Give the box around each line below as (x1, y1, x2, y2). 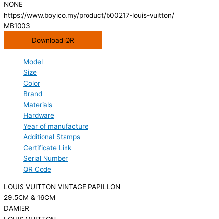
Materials (23, 101, 52, 109)
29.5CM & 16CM (4, 193, 55, 201)
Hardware (23, 111, 54, 120)
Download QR (31, 36, 74, 44)
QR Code (23, 165, 51, 174)
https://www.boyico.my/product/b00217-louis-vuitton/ (4, 11, 174, 20)
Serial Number (23, 154, 68, 163)
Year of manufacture (23, 122, 88, 131)
